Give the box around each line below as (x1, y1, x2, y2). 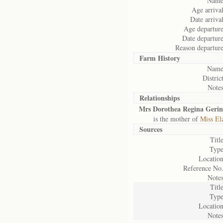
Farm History (139, 53, 180, 63)
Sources (139, 124, 162, 134)
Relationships (139, 93, 180, 103)
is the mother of (139, 114, 200, 123)
